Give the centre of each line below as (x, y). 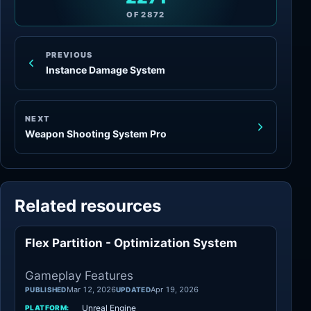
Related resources (88, 205)
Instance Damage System (106, 69)
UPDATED (133, 289)
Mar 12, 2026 (91, 289)
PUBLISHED (46, 289)
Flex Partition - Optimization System (131, 243)
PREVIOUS (69, 54)
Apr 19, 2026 (174, 289)
